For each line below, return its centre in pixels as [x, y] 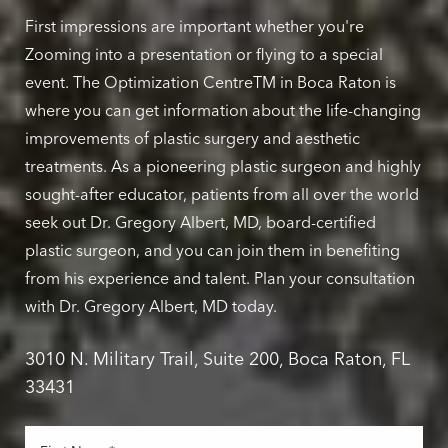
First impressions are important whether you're [194, 26]
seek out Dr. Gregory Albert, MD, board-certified [200, 222]
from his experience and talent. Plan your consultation [220, 278]
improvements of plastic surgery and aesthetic [192, 138]
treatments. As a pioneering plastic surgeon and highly [223, 166]
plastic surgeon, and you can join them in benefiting [212, 250]
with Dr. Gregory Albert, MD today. [151, 306]
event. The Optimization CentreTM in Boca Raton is [210, 82]
